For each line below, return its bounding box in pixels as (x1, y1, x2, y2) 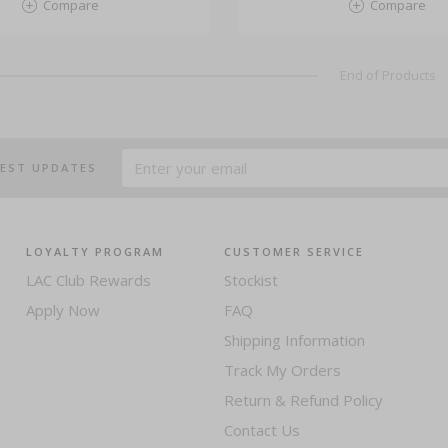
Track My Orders (223, 360, 341, 380)
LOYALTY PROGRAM (25, 244, 164, 259)
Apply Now (25, 300, 100, 320)
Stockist (223, 270, 278, 290)
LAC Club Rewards (25, 270, 151, 290)
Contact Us (223, 420, 300, 440)
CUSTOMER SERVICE (223, 244, 364, 259)
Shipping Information (223, 330, 365, 350)
